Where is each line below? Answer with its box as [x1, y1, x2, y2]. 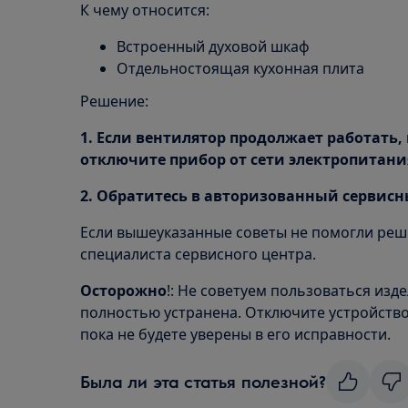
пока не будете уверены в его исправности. [80, 324, 391, 344]
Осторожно [80, 280, 167, 301]
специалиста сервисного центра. [80, 244, 316, 264]
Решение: [80, 91, 148, 111]
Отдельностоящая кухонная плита [117, 58, 364, 78]
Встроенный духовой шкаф [117, 36, 310, 56]
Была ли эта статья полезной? [80, 371, 326, 392]
